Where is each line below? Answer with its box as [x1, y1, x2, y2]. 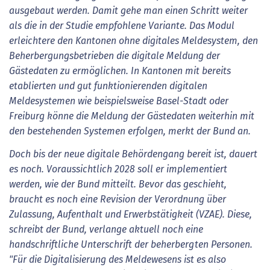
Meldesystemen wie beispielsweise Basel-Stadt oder [9, 96, 228, 107]
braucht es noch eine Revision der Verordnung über [9, 194, 226, 204]
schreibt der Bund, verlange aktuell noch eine [9, 224, 203, 234]
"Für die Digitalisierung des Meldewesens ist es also [9, 254, 226, 265]
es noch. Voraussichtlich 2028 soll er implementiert [9, 164, 227, 174]
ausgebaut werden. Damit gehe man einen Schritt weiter [9, 6, 248, 16]
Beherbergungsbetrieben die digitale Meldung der [9, 51, 220, 61]
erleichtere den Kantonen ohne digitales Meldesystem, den [9, 36, 258, 46]
